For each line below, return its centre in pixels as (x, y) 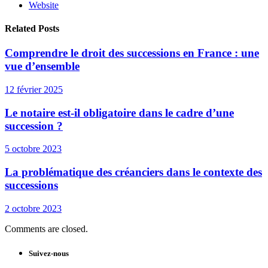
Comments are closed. (46, 229)
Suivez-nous (49, 253)
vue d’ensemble (42, 66)
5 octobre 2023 (33, 149)
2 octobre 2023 (33, 208)
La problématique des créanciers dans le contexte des (133, 172)
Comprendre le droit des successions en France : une (132, 53)
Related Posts (32, 28)
